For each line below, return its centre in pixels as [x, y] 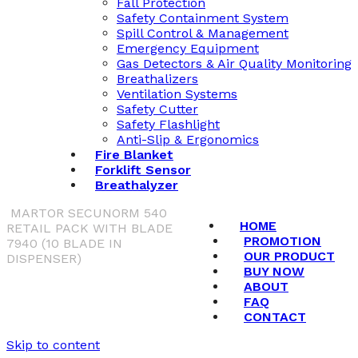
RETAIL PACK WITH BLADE [89, 228]
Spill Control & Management [203, 33]
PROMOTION [282, 241]
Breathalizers [157, 78]
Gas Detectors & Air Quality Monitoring [234, 63]
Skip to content [53, 344]
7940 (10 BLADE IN [64, 243]
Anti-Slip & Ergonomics [188, 139]
